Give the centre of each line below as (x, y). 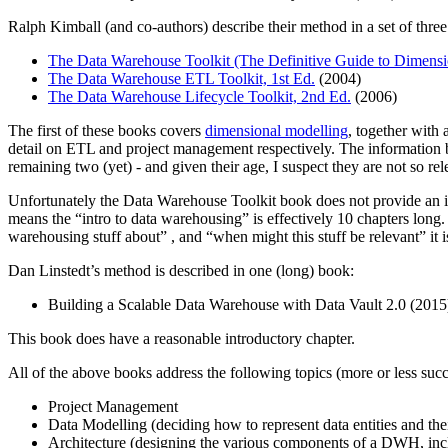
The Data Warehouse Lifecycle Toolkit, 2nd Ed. (199, 96)
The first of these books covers (106, 130)
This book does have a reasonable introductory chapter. (181, 338)
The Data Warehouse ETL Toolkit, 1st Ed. (181, 78)
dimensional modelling (276, 130)
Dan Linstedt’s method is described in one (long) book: (181, 270)
